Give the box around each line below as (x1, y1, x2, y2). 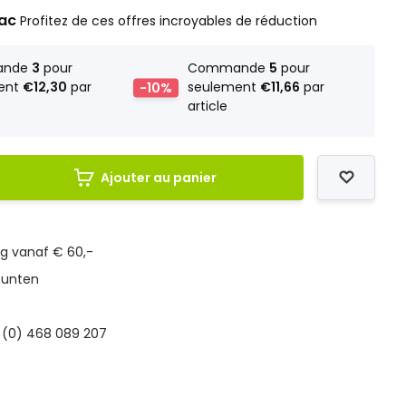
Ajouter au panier (100, 168, 217, 187)
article (187, 97, 227, 115)
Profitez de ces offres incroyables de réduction (20, 12, 318, 30)
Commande (187, 59, 269, 77)
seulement (187, 78, 260, 96)
